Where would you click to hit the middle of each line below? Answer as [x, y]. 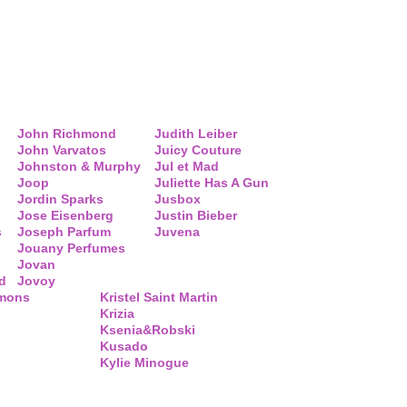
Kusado [124, 346]
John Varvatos [62, 150]
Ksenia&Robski [148, 330]
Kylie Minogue [144, 362]
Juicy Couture [198, 150]
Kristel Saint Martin [159, 297]
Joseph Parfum [64, 232]
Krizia [117, 313]
